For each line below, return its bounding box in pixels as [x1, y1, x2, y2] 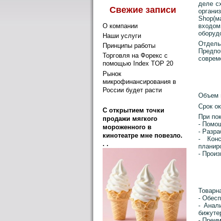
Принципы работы [103, 41, 155, 49]
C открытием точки [103, 107, 164, 114]
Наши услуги [103, 32, 141, 40]
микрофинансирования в [103, 77, 176, 86]
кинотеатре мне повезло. [103, 132, 183, 140]
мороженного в [103, 123, 151, 131]
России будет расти [103, 86, 162, 94]
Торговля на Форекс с [103, 51, 168, 59]
